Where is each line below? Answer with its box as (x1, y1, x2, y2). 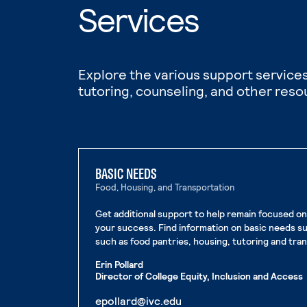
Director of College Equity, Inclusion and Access (95, 270, 304, 282)
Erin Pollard (95, 258, 144, 270)
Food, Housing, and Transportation (95, 182, 235, 193)
